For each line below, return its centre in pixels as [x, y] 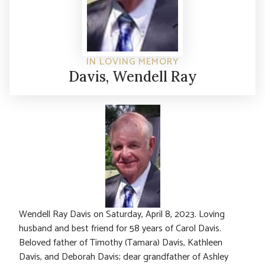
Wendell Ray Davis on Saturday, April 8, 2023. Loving [122, 215]
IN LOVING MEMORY [132, 62]
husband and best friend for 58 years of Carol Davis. [120, 229]
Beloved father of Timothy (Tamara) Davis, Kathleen [121, 243]
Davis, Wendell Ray [132, 77]
